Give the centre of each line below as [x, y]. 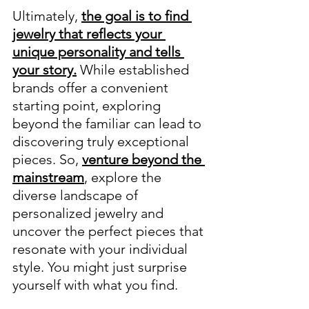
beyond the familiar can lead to [109, 124]
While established [134, 70]
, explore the [124, 178]
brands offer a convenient [92, 88]
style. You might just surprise [101, 267]
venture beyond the [143, 160]
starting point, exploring [88, 106]
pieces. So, [47, 160]
